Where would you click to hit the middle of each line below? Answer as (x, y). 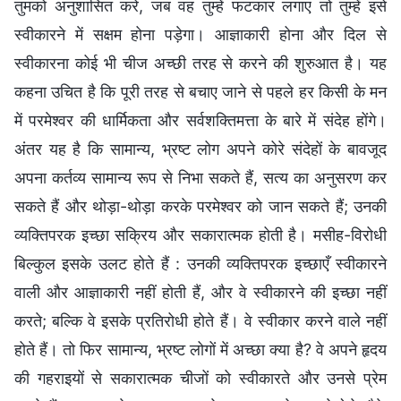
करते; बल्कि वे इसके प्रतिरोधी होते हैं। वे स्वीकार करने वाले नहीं (200, 320)
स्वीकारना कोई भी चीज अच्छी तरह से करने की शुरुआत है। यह (200, 63)
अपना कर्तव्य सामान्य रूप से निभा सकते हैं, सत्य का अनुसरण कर (200, 177)
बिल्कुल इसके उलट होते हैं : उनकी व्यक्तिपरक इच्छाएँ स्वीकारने (200, 263)
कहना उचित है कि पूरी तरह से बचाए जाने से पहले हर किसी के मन (200, 91)
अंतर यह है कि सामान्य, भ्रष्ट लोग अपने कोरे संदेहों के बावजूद (200, 149)
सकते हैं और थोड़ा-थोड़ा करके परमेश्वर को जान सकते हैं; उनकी (200, 206)
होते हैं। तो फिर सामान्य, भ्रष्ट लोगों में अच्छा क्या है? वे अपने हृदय (200, 349)
